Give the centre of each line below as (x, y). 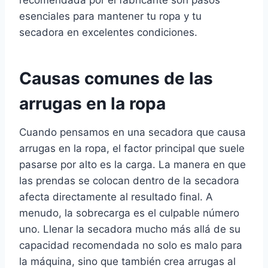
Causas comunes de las (116, 79)
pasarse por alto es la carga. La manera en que (133, 165)
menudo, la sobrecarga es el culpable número (129, 213)
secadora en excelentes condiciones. (108, 33)
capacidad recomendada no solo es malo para (131, 246)
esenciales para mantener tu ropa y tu (110, 16)
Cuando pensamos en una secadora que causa (133, 133)
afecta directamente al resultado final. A (116, 197)
